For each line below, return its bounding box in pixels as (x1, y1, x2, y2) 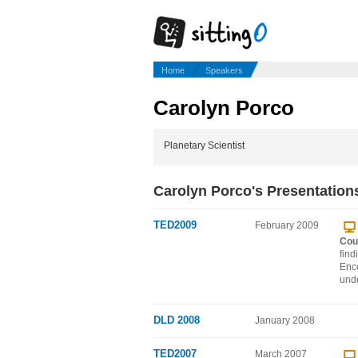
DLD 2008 (153, 314, 200, 327)
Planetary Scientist (163, 140, 245, 152)
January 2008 (255, 315, 315, 327)
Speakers (205, 66, 243, 75)
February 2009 (255, 220, 319, 232)
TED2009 (153, 219, 197, 232)
